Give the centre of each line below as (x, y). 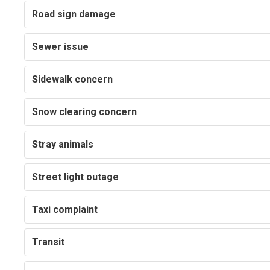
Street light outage (76, 177)
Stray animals (63, 145)
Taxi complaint (65, 210)
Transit (49, 242)
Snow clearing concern (85, 112)
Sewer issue (61, 47)
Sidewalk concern (73, 80)
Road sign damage (74, 14)
